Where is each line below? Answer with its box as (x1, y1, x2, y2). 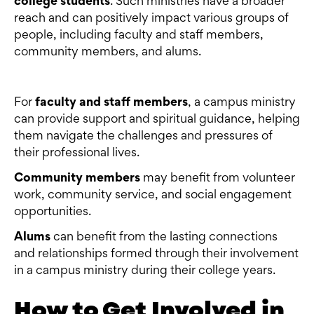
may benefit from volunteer (140, 173, 295, 185)
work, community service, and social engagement (14, 190, 292, 202)
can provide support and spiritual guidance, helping (14, 114, 300, 126)
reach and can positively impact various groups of (14, 13, 289, 25)
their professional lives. (14, 148, 142, 160)
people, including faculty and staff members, (14, 30, 264, 42)
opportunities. (14, 207, 91, 219)
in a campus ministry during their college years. (14, 266, 275, 278)
